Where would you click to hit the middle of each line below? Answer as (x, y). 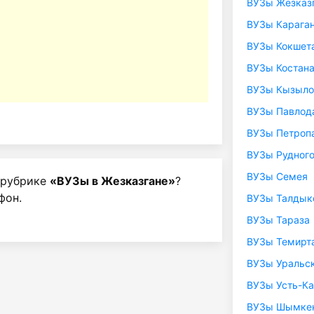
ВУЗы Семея (277, 177)
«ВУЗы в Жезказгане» (112, 181)
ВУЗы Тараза (278, 220)
